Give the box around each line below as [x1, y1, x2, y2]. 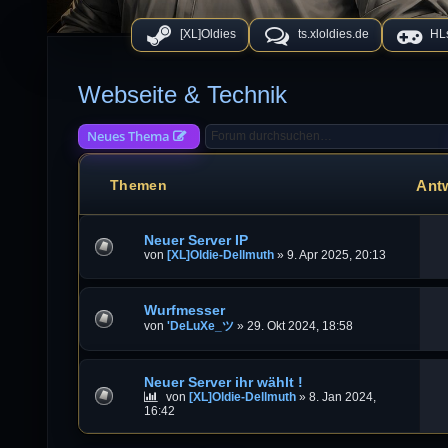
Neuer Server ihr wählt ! [144, 373, 304, 390]
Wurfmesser [144, 302, 226, 319]
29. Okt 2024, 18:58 [247, 319, 354, 334]
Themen [110, 177, 167, 194]
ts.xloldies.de [297, 27, 369, 42]
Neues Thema [87, 126, 171, 145]
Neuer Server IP [144, 231, 249, 248]
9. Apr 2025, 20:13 [287, 247, 387, 262]
